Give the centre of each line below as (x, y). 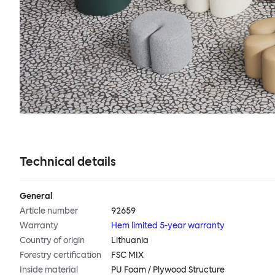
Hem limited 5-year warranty (168, 226)
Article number (49, 211)
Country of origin (52, 241)
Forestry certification (60, 255)
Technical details (68, 162)
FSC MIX (128, 255)
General (36, 196)
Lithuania (130, 241)
